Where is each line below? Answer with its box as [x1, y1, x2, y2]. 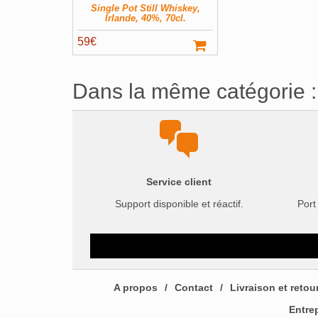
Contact [174, 281, 213, 293]
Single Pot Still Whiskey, [90, 3, 200, 14]
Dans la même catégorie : [72, 79, 317, 103]
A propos [113, 281, 158, 293]
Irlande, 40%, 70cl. [104, 13, 186, 24]
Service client [146, 175, 212, 187]
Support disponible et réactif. [114, 197, 243, 209]
